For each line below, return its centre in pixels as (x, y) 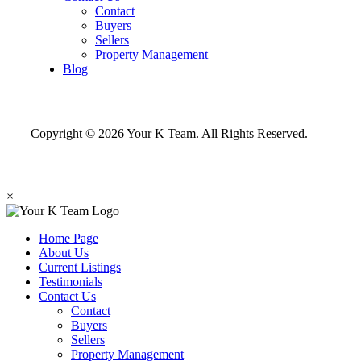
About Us (64, 252)
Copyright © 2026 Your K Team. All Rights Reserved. (169, 133)
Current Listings (80, 267)
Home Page (68, 238)
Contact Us (67, 296)
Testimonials (71, 281)
